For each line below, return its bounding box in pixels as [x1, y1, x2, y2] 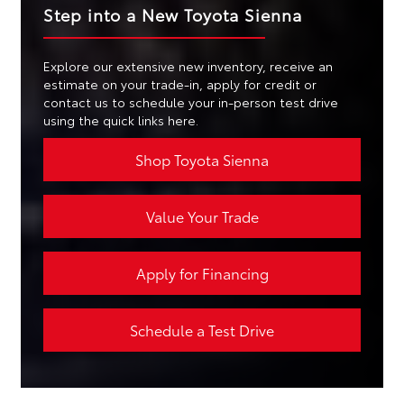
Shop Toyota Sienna [135, 149, 269, 170]
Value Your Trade [145, 206, 259, 227]
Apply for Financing [135, 262, 269, 284]
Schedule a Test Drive [130, 319, 274, 341]
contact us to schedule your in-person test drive [42, 93, 338, 112]
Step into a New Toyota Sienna [42, 3, 302, 27]
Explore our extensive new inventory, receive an [42, 57, 333, 76]
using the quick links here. [42, 111, 198, 130]
